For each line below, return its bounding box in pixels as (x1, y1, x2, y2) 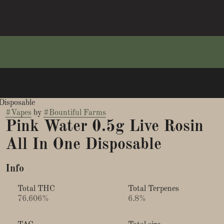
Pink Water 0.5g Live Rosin (5, 119, 203, 135)
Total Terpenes (127, 185, 179, 193)
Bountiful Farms (48, 109, 106, 117)
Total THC (17, 185, 55, 193)
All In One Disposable (5, 137, 161, 153)
